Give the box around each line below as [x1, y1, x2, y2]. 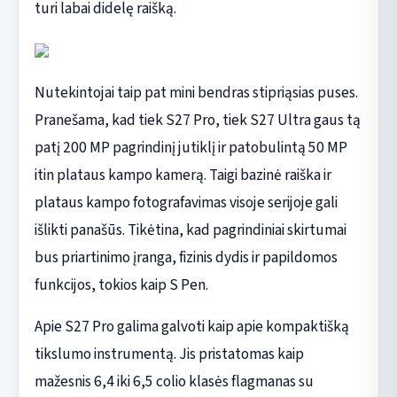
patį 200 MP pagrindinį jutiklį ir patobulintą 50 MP [34, 136, 347, 159]
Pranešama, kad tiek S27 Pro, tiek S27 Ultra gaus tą [34, 108, 361, 131]
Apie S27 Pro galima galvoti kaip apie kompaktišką [34, 315, 349, 338]
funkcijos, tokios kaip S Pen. [34, 273, 208, 296]
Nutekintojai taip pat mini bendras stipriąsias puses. [34, 81, 358, 104]
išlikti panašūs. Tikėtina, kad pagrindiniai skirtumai [34, 218, 346, 241]
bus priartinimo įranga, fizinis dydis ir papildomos [34, 245, 338, 269]
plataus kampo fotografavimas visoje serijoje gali [34, 191, 338, 214]
